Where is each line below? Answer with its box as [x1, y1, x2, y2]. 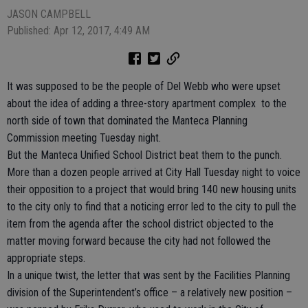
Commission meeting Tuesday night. [7, 131, 161, 144]
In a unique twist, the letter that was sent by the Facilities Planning [7, 269, 290, 282]
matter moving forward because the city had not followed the [7, 234, 271, 247]
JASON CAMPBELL [7, 8, 91, 21]
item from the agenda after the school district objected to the [7, 217, 274, 230]
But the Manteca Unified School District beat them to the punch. [7, 148, 282, 162]
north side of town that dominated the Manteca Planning [7, 114, 247, 127]
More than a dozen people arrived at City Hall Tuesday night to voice [7, 166, 300, 179]
